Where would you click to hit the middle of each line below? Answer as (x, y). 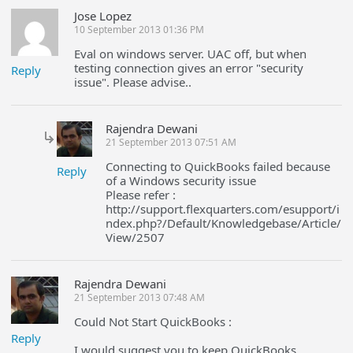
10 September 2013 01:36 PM (139, 30)
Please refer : (141, 195)
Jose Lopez (103, 16)
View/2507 (136, 237)
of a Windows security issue (181, 180)
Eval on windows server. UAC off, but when (191, 54)
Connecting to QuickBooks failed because (218, 166)
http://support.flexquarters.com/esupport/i (223, 209)
